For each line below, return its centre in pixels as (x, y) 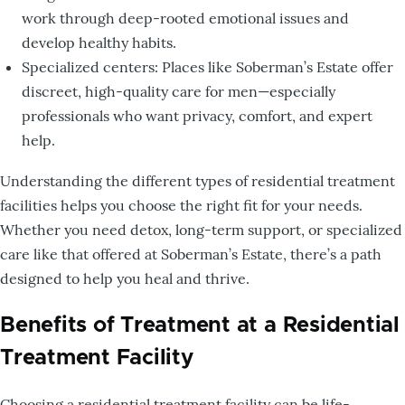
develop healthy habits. (99, 43)
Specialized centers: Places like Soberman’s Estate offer (207, 67)
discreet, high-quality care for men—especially (179, 92)
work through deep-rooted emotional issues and (185, 19)
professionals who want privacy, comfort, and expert (197, 116)
